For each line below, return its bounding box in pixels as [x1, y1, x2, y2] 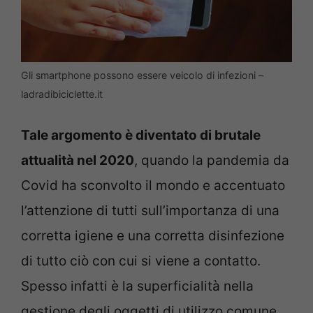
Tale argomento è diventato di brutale [21, 127, 261, 144]
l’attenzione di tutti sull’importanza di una [21, 203, 279, 219]
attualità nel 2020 [21, 152, 134, 169]
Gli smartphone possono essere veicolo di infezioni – [21, 68, 263, 81]
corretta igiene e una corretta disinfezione [21, 228, 284, 245]
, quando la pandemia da [134, 152, 289, 169]
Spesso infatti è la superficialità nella [21, 278, 254, 295]
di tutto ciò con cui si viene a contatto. [21, 253, 261, 270]
